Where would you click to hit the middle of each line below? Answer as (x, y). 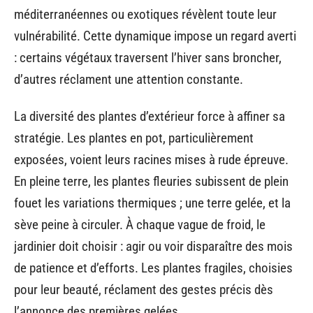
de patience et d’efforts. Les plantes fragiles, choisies (153, 268)
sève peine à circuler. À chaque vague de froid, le (140, 225)
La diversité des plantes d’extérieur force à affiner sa (150, 116)
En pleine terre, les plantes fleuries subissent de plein (151, 181)
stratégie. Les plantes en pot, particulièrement (134, 138)
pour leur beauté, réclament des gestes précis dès (144, 290)
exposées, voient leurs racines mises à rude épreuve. (151, 160)
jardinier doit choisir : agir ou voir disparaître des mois (153, 246)
